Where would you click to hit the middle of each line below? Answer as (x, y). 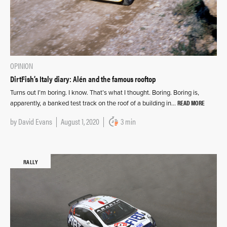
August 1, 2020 (80, 122)
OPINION (22, 66)
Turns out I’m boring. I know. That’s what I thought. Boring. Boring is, (105, 93)
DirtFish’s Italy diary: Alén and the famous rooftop (83, 79)
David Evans (35, 122)
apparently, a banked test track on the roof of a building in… (94, 104)
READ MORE (191, 103)
